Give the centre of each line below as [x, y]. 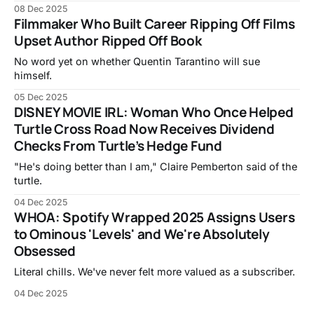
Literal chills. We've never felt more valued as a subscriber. [155, 272]
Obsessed [45, 251]
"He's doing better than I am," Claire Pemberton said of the [156, 167]
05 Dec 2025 [41, 97]
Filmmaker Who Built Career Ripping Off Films [155, 24]
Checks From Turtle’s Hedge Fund [118, 146]
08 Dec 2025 [41, 9]
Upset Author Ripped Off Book [108, 41]
